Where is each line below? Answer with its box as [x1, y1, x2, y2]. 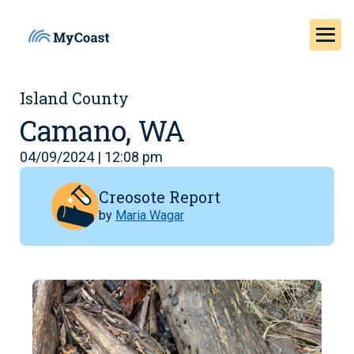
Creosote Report [99, 186, 220, 207]
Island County [20, 88, 129, 108]
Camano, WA [20, 111, 185, 149]
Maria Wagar [115, 207, 184, 223]
